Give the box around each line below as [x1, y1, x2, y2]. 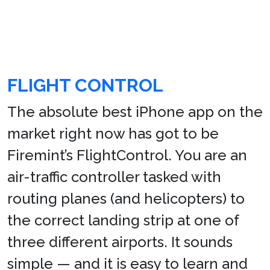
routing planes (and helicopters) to [7, 190, 245, 207]
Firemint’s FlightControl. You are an [7, 146, 247, 164]
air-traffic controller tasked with [7, 168, 221, 186]
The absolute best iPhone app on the [7, 103, 263, 121]
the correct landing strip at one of [7, 212, 239, 229]
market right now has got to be [7, 125, 219, 142]
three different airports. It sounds [7, 233, 233, 251]
